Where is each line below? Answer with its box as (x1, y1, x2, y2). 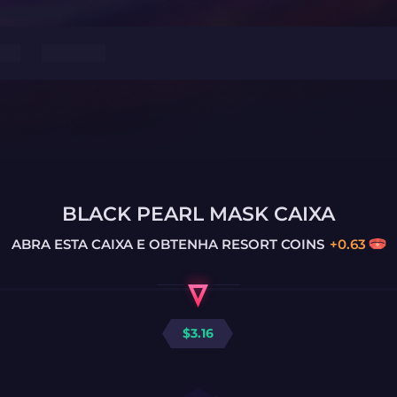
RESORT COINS (217, 235, 324, 253)
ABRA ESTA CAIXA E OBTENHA (11, 235, 218, 253)
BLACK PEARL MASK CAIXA (62, 202, 335, 226)
